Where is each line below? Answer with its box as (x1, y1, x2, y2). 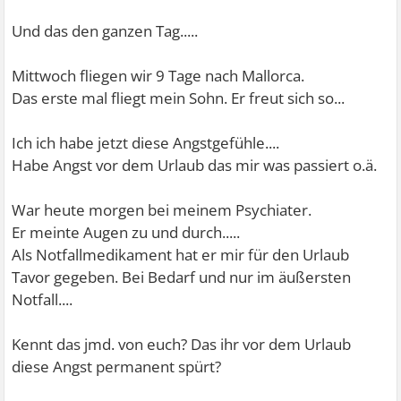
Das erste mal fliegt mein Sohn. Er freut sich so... (12, 88, 346, 108)
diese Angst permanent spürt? (12, 356, 222, 377)
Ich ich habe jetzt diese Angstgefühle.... (12, 132, 280, 153)
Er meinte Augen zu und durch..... (12, 222, 241, 243)
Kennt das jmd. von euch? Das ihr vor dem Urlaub (12, 334, 352, 354)
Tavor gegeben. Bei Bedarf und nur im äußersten (12, 267, 352, 287)
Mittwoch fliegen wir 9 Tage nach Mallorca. (12, 65, 305, 86)
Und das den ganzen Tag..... (12, 21, 199, 41)
